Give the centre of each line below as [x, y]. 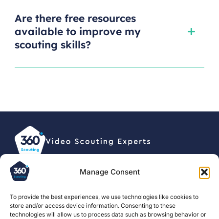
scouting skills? [53, 44]
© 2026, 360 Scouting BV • [53, 172]
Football [175, 211]
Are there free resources [75, 18]
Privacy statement [116, 172]
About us [108, 211]
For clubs [38, 211]
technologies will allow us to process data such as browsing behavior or [108, 214]
